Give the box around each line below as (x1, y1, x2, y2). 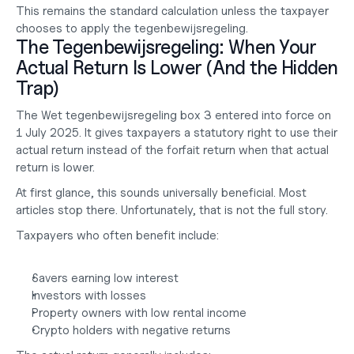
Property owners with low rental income (32, 306, 247, 320)
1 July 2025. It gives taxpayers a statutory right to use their (16, 126, 337, 140)
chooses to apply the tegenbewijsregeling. (16, 21, 248, 36)
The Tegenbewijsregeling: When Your (16, 36, 317, 58)
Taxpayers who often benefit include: (16, 228, 219, 243)
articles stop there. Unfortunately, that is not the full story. (16, 203, 328, 217)
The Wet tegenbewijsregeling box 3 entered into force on (16, 108, 331, 122)
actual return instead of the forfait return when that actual (16, 143, 329, 157)
